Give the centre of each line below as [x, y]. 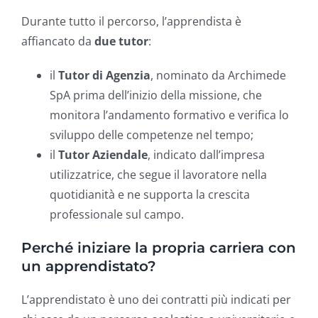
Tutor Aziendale [103, 154]
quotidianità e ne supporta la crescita [150, 194]
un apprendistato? [89, 266]
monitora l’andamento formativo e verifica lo [169, 115]
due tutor [121, 41]
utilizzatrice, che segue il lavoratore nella [158, 174]
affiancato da [58, 41]
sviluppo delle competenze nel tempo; [152, 135]
